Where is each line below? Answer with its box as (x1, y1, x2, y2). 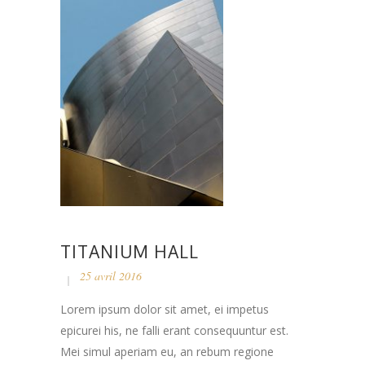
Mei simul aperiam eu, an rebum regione (60, 344, 274, 360)
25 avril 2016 (80, 268, 142, 284)
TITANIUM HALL (60, 240, 199, 263)
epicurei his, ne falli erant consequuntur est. (60, 323, 288, 339)
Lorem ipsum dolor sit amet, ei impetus (60, 301, 269, 318)
